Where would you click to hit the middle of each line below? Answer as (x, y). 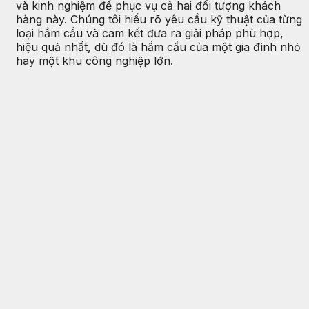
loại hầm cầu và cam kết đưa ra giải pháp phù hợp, (150, 33)
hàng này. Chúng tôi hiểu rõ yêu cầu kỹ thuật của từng (159, 19)
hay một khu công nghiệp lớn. (94, 60)
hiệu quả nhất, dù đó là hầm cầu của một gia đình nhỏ (158, 47)
